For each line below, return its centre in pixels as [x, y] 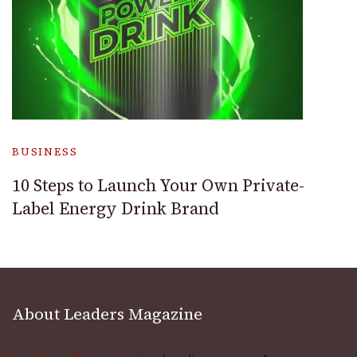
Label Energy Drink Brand [116, 209]
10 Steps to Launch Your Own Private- [158, 186]
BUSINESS [45, 152]
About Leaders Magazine [107, 314]
